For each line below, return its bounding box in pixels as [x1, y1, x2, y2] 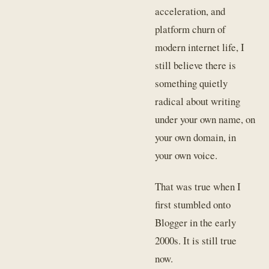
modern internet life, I [155, 40, 245, 54]
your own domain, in [155, 130, 237, 144]
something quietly [155, 76, 228, 90]
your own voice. [155, 148, 218, 162]
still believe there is [155, 58, 237, 72]
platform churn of [155, 22, 226, 36]
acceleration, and [155, 4, 226, 18]
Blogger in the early [155, 216, 237, 230]
